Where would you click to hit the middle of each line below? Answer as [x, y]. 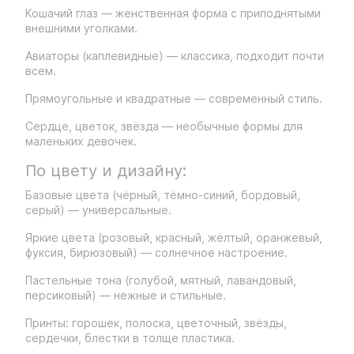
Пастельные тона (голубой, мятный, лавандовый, [161, 280]
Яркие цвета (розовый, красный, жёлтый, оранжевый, [174, 237]
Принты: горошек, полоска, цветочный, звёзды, [156, 323]
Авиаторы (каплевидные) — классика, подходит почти [175, 56]
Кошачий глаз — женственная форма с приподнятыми [173, 13]
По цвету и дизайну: [106, 171]
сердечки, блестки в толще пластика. [130, 338]
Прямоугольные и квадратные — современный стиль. [174, 98]
